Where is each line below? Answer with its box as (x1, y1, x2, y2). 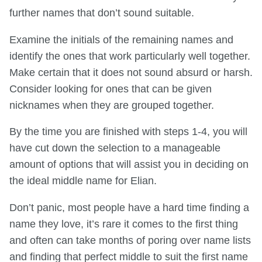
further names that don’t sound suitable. (9, 7, 194, 19)
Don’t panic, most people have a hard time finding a (9, 201, 249, 213)
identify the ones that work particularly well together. (9, 50, 250, 62)
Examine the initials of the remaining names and (9, 33, 233, 46)
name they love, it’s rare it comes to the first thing (9, 218, 238, 230)
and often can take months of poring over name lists (9, 234, 251, 246)
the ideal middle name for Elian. (9, 175, 157, 187)
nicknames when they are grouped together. (9, 99, 214, 111)
